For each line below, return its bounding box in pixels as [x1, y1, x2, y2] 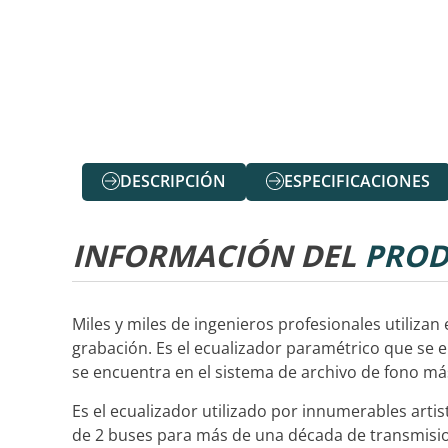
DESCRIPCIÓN [120, 170, 226, 193]
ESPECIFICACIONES [284, 170, 430, 193]
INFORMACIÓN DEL [72, 235, 364, 277]
